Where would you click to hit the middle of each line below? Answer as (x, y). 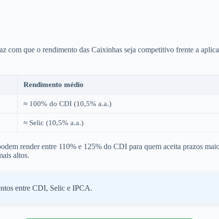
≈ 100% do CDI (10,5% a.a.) (67, 103)
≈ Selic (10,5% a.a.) (54, 122)
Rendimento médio (54, 84)
